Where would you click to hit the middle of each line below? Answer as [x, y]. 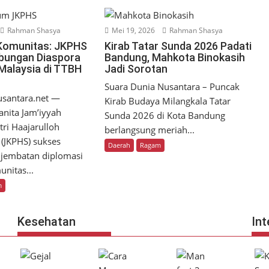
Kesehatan [46, 222]
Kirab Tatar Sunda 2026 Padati [178, 46]
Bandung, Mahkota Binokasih [175, 58]
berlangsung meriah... [150, 130]
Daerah [119, 145]
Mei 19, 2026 [133, 31]
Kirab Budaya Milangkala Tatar [168, 101]
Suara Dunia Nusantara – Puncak [172, 87]
